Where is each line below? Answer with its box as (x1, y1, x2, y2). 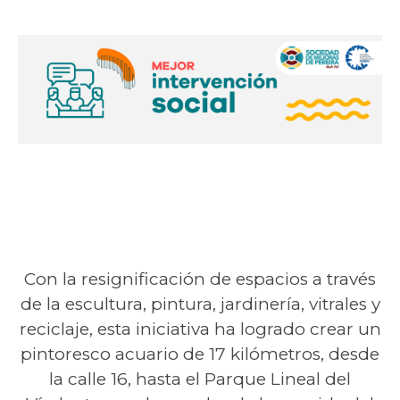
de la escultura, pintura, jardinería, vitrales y (20, 294, 380, 315)
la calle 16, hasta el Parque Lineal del (49, 369, 351, 390)
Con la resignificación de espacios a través (24, 269, 376, 290)
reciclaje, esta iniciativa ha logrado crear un (19, 319, 381, 340)
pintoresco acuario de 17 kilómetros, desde (21, 344, 379, 365)
